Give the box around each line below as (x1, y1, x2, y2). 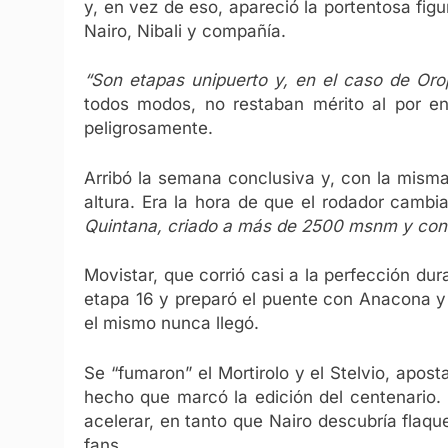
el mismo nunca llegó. (84, 313, 259, 334)
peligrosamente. (84, 118, 213, 139)
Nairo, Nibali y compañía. (84, 20, 286, 41)
